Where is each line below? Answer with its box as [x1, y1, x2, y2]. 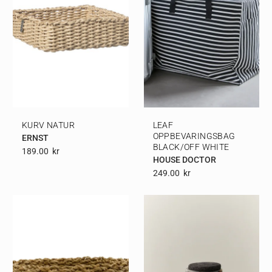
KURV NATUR [22, 120, 75, 131]
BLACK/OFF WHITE [152, 142, 229, 152]
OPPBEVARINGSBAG [152, 131, 236, 141]
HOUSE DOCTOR [152, 155, 216, 165]
